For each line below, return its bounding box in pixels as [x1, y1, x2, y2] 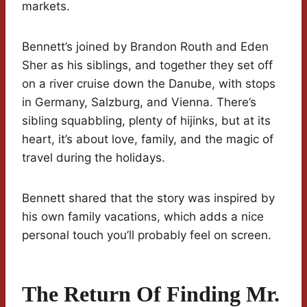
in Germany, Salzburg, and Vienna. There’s [22, 95, 256, 110]
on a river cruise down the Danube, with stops [22, 77, 275, 91]
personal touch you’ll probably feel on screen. [22, 228, 271, 243]
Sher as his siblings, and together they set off [22, 58, 273, 73]
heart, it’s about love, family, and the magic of [22, 132, 273, 147]
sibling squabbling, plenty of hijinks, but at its [22, 114, 271, 128]
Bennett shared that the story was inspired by [22, 191, 275, 206]
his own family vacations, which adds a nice [22, 210, 264, 224]
